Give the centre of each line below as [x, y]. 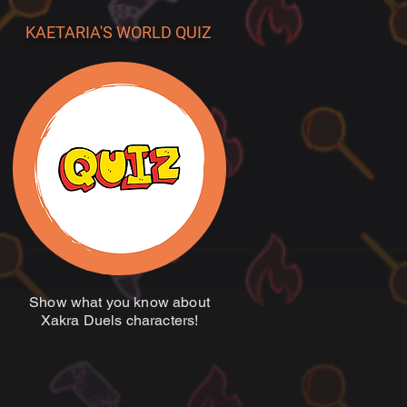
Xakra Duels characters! [119, 320]
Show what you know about [119, 302]
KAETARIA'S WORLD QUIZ [119, 32]
